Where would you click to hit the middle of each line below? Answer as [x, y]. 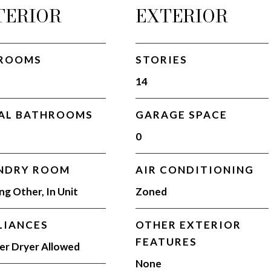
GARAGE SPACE [181, 115]
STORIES [162, 60]
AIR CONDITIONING [195, 170]
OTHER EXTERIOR [188, 225]
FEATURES [166, 242]
